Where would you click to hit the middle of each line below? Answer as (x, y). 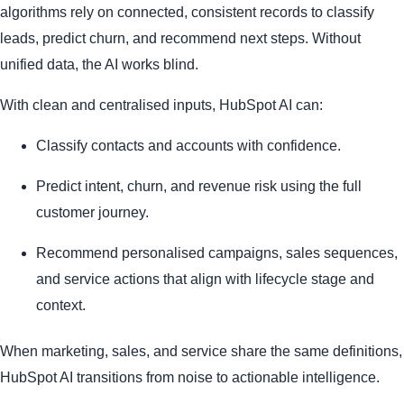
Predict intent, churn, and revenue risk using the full (199, 187)
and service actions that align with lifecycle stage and (205, 280)
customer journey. (92, 213)
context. (61, 306)
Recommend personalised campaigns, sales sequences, (217, 253)
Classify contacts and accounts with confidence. (188, 146)
